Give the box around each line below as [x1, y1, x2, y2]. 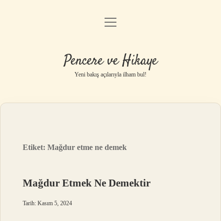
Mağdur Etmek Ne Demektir [23, 177, 151, 189]
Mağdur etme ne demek [47, 143, 127, 151]
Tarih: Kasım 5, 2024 [23, 200, 73, 207]
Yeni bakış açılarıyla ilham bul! [74, 71, 147, 78]
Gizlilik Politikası [83, 45, 138, 54]
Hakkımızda [91, 96, 130, 104]
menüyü [104, 17, 135, 26]
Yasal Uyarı [92, 71, 129, 79]
